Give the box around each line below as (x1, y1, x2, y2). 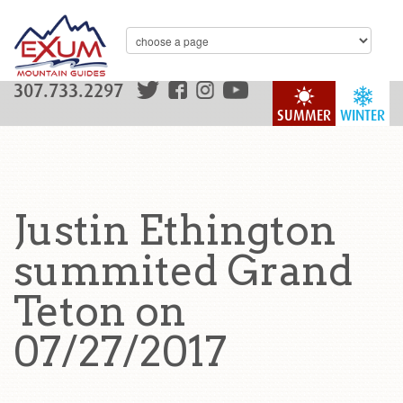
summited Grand (13, 246, 353, 295)
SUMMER (277, 107, 331, 124)
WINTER (340, 107, 385, 124)
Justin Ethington (13, 206, 336, 255)
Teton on (13, 287, 186, 336)
